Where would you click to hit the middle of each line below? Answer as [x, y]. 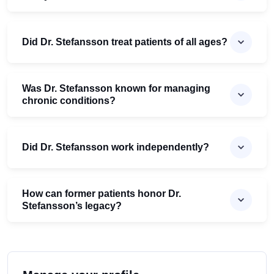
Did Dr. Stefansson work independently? [116, 147]
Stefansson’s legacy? [72, 206]
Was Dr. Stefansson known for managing [116, 89]
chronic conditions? [69, 101]
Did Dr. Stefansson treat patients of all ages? [125, 42]
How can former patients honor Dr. [102, 194]
